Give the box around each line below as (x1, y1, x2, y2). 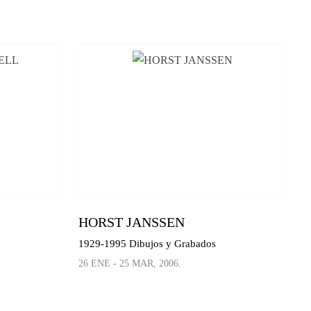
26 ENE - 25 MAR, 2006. (78, 258, 182, 269)
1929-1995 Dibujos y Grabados (78, 237, 217, 249)
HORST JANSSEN (78, 214, 185, 230)
